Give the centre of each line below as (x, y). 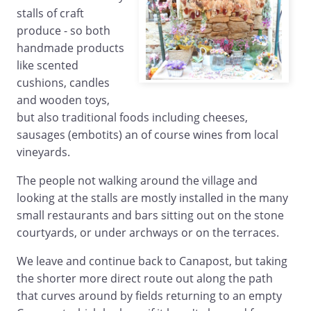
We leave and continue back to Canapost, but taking (152, 261)
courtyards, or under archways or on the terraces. (148, 233)
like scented (48, 66)
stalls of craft (50, 14)
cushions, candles (63, 83)
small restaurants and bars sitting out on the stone (150, 216)
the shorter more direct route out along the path (145, 279)
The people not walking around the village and (137, 181)
